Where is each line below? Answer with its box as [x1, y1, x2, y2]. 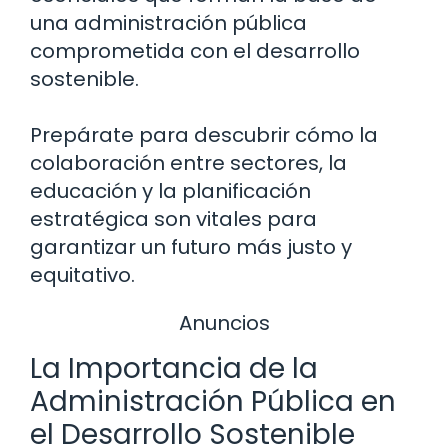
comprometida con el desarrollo [30, 36, 360, 65]
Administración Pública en [30, 381, 396, 421]
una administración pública [30, 8, 307, 37]
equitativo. [30, 260, 135, 289]
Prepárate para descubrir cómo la [30, 120, 378, 149]
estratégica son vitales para [30, 204, 317, 233]
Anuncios [178, 308, 270, 337]
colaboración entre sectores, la [30, 148, 347, 177]
